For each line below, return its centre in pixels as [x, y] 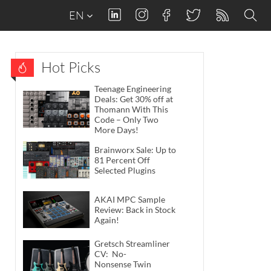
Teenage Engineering [133, 89]
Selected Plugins [125, 171]
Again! [107, 220]
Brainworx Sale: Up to [135, 150]
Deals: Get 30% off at [134, 99]
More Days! [116, 130]
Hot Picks [71, 67]
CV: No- [110, 253]
